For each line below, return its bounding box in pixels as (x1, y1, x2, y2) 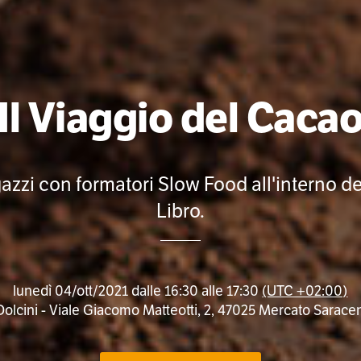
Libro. (156, 198, 205, 224)
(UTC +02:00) (262, 282, 348, 301)
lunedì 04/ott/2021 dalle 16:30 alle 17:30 (13, 282, 263, 301)
